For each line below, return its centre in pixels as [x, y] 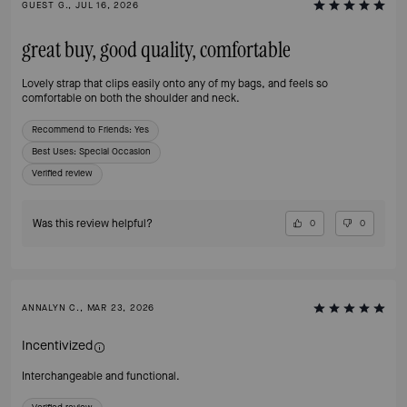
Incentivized [57, 346]
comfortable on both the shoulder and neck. [131, 98]
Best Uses [53, 151]
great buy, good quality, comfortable [156, 50]
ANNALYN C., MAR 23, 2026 [89, 308]
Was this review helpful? [93, 224]
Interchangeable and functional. [101, 377]
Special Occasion [115, 151]
